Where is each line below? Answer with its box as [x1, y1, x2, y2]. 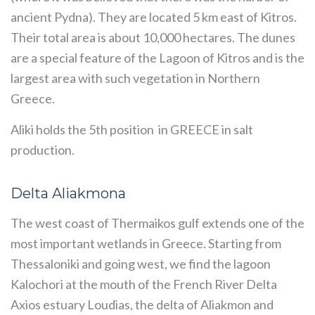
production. [11, 142, 75, 157]
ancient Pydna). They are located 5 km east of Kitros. [11, 9, 297, 25]
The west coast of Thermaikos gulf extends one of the [11, 215, 304, 231]
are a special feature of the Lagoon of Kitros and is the [11, 50, 304, 65]
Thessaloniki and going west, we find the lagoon [11, 256, 271, 271]
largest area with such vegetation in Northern [11, 70, 260, 86]
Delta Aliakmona [11, 185, 126, 202]
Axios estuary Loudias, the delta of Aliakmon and [11, 297, 274, 312]
